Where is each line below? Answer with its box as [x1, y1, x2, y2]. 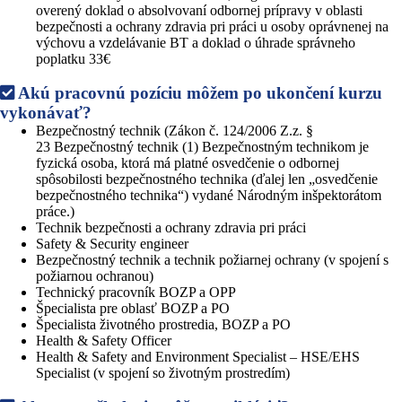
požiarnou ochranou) [36, 267, 153, 284]
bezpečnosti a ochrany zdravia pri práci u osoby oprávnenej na [36, 18, 389, 34]
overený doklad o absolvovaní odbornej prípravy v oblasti [36, 2, 363, 18]
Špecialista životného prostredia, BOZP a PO [36, 316, 291, 332]
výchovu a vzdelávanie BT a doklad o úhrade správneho [36, 34, 355, 50]
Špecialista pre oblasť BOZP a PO [36, 300, 230, 316]
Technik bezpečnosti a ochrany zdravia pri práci [36, 219, 306, 235]
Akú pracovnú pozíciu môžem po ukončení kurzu [14, 83, 382, 102]
